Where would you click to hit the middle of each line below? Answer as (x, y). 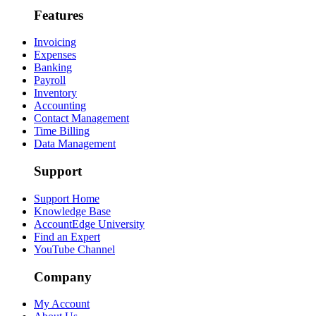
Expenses (55, 55)
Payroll (50, 80)
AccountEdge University (89, 224)
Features (59, 15)
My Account (62, 304)
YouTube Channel (74, 249)
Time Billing (62, 131)
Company (63, 276)
